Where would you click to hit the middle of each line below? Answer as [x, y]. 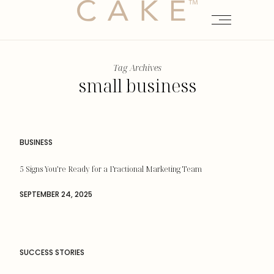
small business [137, 85]
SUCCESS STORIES [52, 252]
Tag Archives [137, 68]
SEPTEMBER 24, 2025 [56, 194]
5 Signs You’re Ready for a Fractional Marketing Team [111, 169]
